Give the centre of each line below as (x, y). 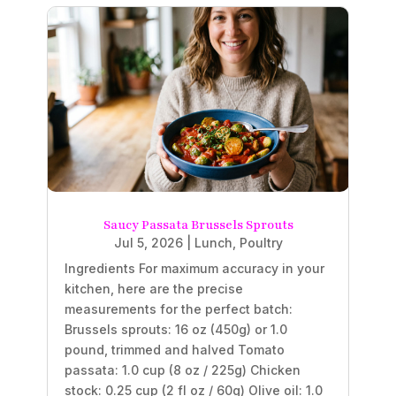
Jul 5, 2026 (148, 242)
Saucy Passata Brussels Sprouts (198, 225)
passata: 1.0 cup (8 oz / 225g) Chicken (182, 369)
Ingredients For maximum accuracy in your (194, 268)
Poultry (261, 242)
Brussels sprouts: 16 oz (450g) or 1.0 (175, 329)
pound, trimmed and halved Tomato (174, 349)
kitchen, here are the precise (153, 288)
